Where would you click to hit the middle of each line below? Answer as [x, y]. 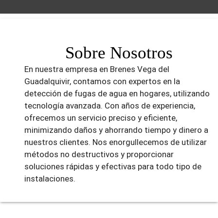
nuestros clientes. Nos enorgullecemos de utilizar [116, 142]
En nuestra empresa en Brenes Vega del [97, 69]
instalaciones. [50, 178]
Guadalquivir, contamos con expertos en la [102, 81]
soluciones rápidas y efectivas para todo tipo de [113, 166]
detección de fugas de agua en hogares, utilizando [117, 93]
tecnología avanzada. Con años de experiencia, [110, 105]
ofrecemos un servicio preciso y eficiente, [101, 118]
